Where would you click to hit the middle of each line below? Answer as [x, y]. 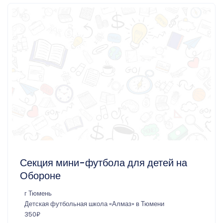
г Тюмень [38, 193]
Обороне [40, 175]
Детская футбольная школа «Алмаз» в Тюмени [94, 204]
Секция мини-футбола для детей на [104, 163]
